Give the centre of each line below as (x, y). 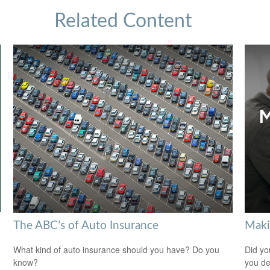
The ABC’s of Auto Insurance (86, 225)
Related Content (123, 21)
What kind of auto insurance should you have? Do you (117, 250)
